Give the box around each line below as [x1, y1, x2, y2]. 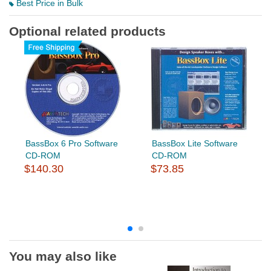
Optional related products [9, 24, 166, 38]
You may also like [9, 249, 117, 263]
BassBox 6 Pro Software [25, 138, 118, 148]
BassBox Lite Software [151, 138, 238, 148]
